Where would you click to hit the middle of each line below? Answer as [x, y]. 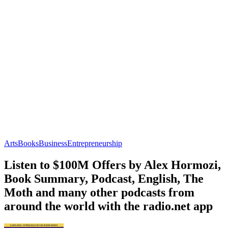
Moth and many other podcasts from [99, 192]
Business [53, 143]
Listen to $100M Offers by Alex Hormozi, [112, 165]
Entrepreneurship [95, 143]
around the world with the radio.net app [108, 206]
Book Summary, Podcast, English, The [104, 178]
